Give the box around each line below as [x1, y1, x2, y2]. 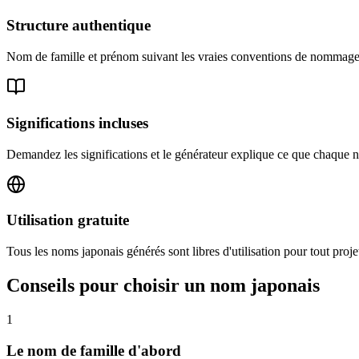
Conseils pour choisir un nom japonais [6, 274, 320, 296]
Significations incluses [6, 114, 148, 131]
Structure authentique [6, 17, 151, 34]
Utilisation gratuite [6, 212, 129, 229]
